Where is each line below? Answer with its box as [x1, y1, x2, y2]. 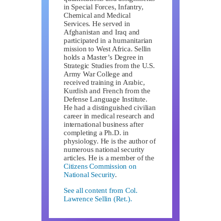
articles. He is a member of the [64, 153, 154, 162]
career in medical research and [64, 111, 155, 120]
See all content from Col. [64, 186, 138, 194]
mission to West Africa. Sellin [64, 44, 151, 53]
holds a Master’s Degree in [64, 53, 144, 61]
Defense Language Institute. [64, 95, 147, 103]
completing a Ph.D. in [64, 128, 129, 137]
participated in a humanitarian [64, 36, 153, 44]
